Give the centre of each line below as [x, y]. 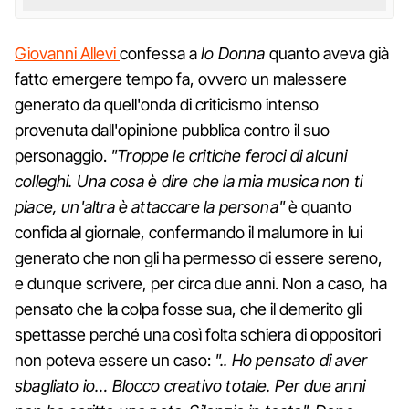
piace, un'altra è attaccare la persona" [152, 206]
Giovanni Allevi [67, 53]
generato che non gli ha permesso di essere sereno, [199, 257]
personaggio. [63, 155]
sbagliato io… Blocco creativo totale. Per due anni [190, 385]
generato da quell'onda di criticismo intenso [167, 104]
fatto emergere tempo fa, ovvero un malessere [181, 79]
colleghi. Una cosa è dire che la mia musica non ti [189, 181]
